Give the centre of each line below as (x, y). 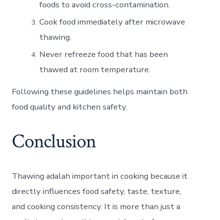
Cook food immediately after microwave (112, 22)
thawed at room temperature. (95, 69)
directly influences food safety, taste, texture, (97, 191)
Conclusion (54, 141)
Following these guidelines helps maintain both (100, 92)
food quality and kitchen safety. (70, 107)
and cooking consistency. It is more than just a (96, 206)
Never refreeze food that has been (104, 54)
